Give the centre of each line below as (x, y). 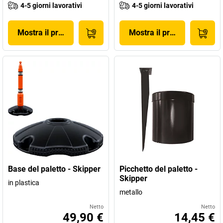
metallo (131, 192)
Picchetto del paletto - (159, 169)
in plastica (24, 183)
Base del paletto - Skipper (54, 169)
